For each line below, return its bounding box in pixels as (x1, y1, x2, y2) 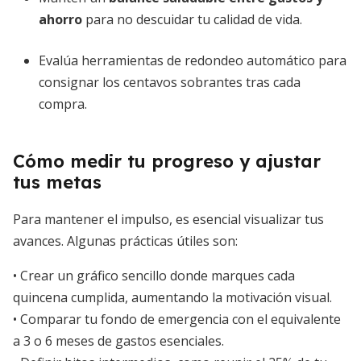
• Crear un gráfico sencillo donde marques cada (13, 267, 295, 284)
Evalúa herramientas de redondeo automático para (39, 52, 346, 69)
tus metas (13, 171, 102, 193)
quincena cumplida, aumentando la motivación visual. (13, 288, 332, 306)
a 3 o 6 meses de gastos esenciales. (13, 332, 224, 350)
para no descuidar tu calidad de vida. (82, 10, 302, 28)
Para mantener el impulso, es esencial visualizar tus (13, 210, 324, 228)
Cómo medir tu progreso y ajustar (13, 150, 321, 172)
